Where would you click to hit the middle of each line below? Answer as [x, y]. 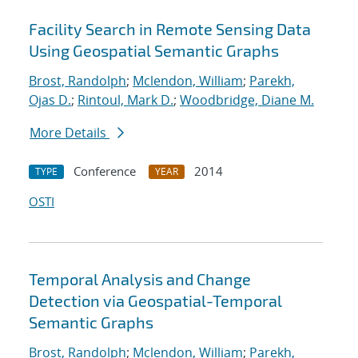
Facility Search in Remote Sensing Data [170, 29]
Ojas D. [50, 100]
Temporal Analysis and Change [140, 279]
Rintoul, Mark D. [125, 100]
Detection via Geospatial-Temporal [155, 301]
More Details [70, 133]
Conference [105, 171]
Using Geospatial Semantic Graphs [154, 51]
